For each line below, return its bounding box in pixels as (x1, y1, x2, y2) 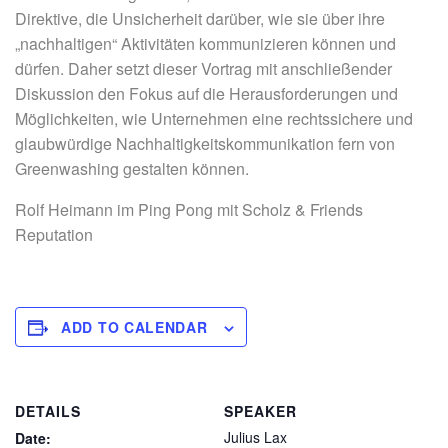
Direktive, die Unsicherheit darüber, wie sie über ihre (15, 7, 385, 30)
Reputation (15, 223, 93, 246)
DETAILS (15, 401, 81, 421)
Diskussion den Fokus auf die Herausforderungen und (15, 82, 398, 105)
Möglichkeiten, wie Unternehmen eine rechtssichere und (15, 107, 413, 130)
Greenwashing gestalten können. (15, 157, 249, 180)
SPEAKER (224, 401, 297, 421)
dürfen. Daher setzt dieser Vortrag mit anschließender (15, 57, 392, 80)
